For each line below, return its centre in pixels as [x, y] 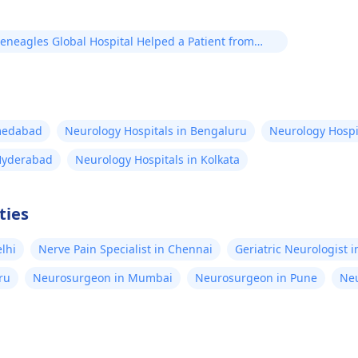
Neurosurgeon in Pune [256, 278]
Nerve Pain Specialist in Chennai [125, 249]
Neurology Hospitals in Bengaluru [156, 131]
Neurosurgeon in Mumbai [103, 278]
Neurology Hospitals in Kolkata [157, 159]
